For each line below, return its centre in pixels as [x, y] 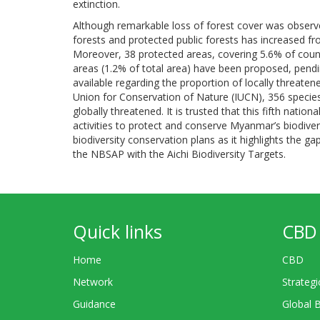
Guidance [94, 304]
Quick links [117, 231]
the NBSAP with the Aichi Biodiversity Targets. [179, 154]
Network [93, 281]
